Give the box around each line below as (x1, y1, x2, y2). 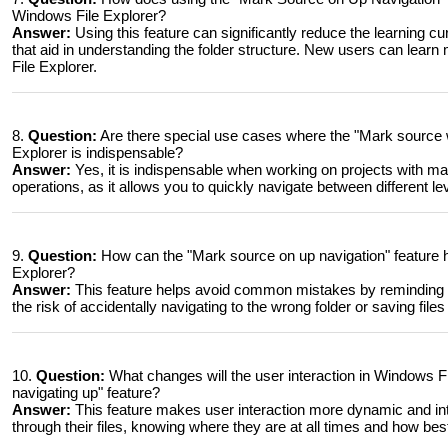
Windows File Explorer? (12, 7, 166, 24)
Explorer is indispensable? (12, 144, 183, 161)
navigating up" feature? (12, 384, 160, 401)
